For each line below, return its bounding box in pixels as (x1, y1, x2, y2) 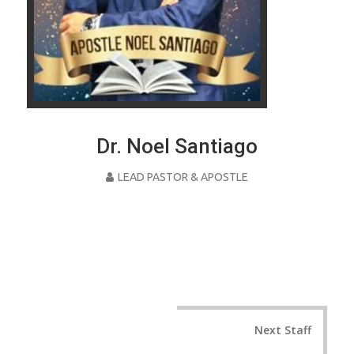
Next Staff (254, 322, 311, 337)
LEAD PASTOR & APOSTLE (118, 170, 248, 183)
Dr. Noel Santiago (96, 134, 258, 158)
